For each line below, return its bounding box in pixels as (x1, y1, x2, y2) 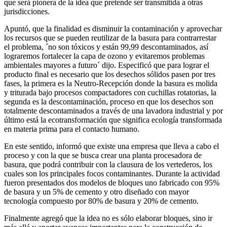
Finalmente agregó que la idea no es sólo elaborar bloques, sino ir (4, 213, 212, 222)
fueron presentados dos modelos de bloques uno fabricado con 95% (4, 178, 219, 187)
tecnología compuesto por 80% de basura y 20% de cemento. (4, 196, 199, 205)
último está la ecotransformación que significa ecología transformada (4, 115, 222, 124)
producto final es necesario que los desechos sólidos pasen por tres (4, 69, 215, 79)
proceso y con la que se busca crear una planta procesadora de (4, 150, 202, 160)
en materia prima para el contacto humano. (4, 124, 139, 133)
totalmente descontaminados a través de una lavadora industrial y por (4, 106, 223, 115)
